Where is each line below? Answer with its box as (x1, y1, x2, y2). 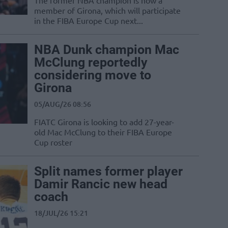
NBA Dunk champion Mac (34, 42, 179, 58)
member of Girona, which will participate (34, 5, 181, 16)
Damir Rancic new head (34, 177, 167, 192)
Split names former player (34, 164, 183, 179)
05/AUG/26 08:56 (34, 99, 91, 109)
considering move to (34, 68, 151, 83)
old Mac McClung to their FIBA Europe (34, 127, 172, 137)
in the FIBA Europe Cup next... (34, 15, 143, 26)
